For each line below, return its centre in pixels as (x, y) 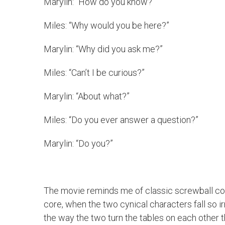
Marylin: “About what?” (87, 96)
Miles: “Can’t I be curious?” (94, 73)
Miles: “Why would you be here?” (106, 25)
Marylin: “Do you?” (78, 143)
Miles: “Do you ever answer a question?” (121, 120)
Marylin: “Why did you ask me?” (103, 49)
